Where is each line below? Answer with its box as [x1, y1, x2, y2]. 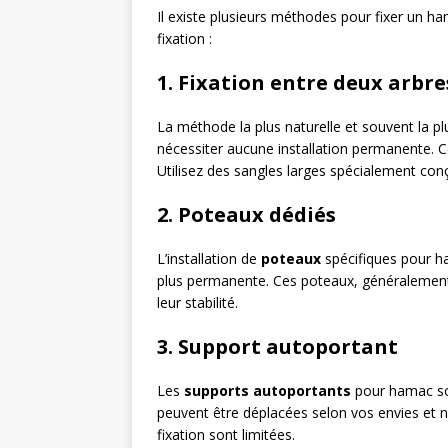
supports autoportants [184, 381, 351, 400]
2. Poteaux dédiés [157, 201, 336, 228]
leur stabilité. [157, 293, 238, 312]
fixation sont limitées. [157, 425, 295, 444]
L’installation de [157, 249, 261, 268]
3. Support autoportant [157, 333, 398, 360]
